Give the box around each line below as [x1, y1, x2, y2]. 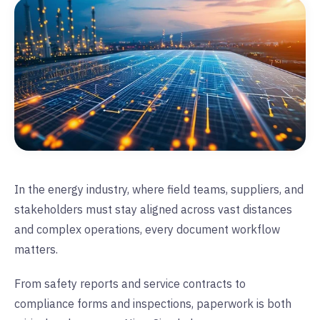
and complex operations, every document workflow [14, 221, 280, 236]
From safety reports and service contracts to [14, 276, 246, 291]
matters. [14, 241, 58, 256]
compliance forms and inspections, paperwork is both [14, 296, 291, 311]
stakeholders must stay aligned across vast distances [14, 201, 292, 216]
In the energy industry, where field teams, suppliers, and [14, 181, 304, 196]
